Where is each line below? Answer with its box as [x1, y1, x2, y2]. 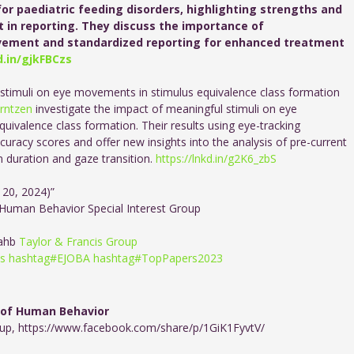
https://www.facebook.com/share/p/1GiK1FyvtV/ [18, 319, 265, 335]
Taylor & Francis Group [19, 233, 138, 249]
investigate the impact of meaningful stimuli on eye [36, 100, 298, 116]
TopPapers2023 [141, 250, 224, 265]
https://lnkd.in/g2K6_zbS [156, 150, 277, 166]
